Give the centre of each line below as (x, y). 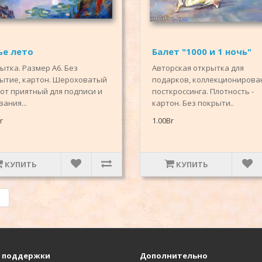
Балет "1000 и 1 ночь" (202, 52)
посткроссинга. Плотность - (203, 92)
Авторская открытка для (198, 68)
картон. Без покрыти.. (193, 103)
